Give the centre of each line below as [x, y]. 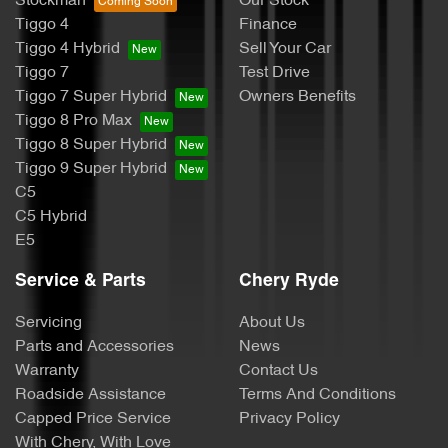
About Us [272, 322]
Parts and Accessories [94, 346]
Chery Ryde [289, 281]
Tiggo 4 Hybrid [67, 48]
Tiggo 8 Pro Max [73, 120]
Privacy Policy [289, 418]
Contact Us [278, 370]
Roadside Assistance [90, 394]
